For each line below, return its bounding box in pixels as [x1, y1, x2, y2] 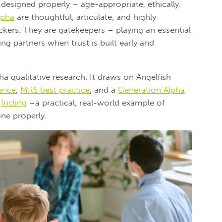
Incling [1, 98, 27, 108]
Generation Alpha [118, 85, 185, 95]
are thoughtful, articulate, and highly [14, 12, 156, 22]
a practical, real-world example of [35, 98, 165, 108]
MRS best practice [20, 85, 90, 95]
